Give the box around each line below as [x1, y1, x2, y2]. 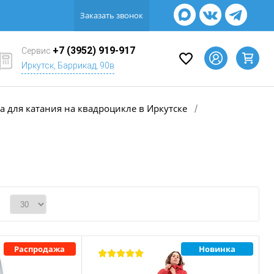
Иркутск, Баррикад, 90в [21, 61, 114, 70]
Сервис [21, 46, 53, 56]
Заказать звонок [80, 10, 143, 21]
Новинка [198, 243, 235, 254]
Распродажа [14, 243, 65, 254]
